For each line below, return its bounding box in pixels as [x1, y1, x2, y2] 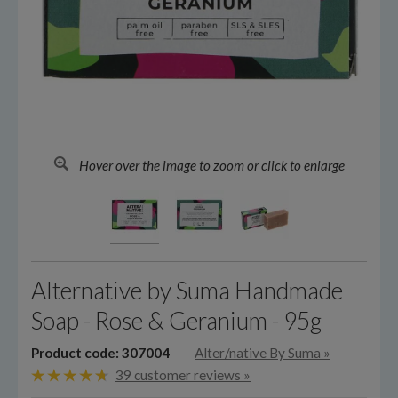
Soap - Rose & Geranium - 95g [31, 306, 322, 335]
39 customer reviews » [115, 366, 251, 383]
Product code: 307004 [31, 344, 170, 361]
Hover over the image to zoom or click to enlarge [76, 157, 345, 173]
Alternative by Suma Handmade [31, 276, 343, 305]
